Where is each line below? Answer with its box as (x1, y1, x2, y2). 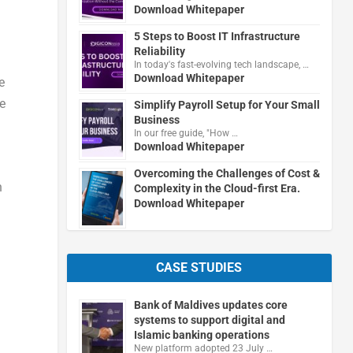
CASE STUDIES (156, 259, 243, 275)
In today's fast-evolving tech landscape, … (133, 58, 309, 70)
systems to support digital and (133, 313, 285, 326)
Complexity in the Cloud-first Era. (133, 181, 300, 195)
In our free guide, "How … (133, 127, 238, 139)
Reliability (133, 44, 185, 58)
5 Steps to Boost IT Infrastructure (133, 29, 300, 43)
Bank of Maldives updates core (133, 298, 288, 311)
